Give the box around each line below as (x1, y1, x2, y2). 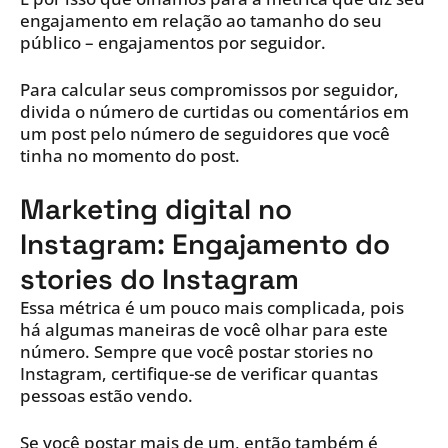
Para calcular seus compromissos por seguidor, (20, 78, 399, 102)
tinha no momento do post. (20, 144, 240, 168)
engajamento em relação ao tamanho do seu (20, 9, 382, 33)
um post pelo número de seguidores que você (20, 122, 390, 146)
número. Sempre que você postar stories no (20, 340, 373, 364)
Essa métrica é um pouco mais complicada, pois (20, 296, 404, 320)
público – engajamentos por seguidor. (20, 31, 326, 55)
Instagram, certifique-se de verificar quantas (20, 362, 378, 386)
